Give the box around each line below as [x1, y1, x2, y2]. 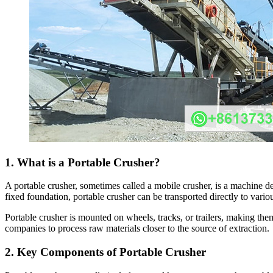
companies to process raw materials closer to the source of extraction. [5, 223, 269, 234]
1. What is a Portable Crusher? [5, 155, 160, 169]
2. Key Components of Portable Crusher [5, 246, 206, 259]
